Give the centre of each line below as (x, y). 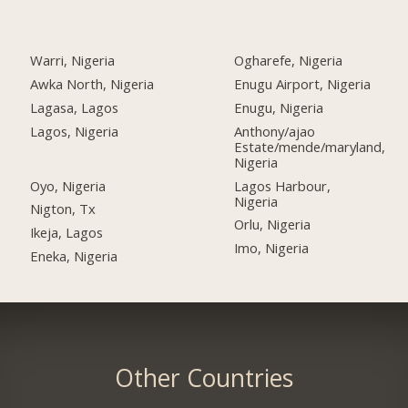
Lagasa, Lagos (75, 107)
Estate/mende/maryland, (310, 146)
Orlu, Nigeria (273, 224)
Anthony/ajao (275, 131)
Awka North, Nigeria (92, 83)
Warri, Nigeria (73, 60)
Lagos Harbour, (283, 185)
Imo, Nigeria (272, 248)
